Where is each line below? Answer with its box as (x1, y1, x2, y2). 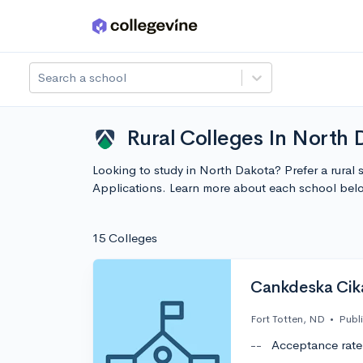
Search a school (38, 70, 126, 85)
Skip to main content (17, 22, 131, 37)
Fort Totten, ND (250, 312, 325, 327)
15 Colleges (92, 230, 157, 246)
